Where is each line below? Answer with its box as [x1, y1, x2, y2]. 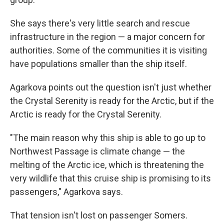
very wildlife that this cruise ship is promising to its [10, 173, 211, 184]
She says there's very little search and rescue [10, 18, 190, 29]
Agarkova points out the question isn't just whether [10, 82, 211, 93]
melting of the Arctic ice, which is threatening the [10, 159, 204, 170]
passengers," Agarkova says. [10, 186, 123, 197]
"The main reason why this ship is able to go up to [10, 132, 205, 143]
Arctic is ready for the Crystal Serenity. [10, 109, 161, 120]
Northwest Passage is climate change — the [10, 146, 185, 157]
